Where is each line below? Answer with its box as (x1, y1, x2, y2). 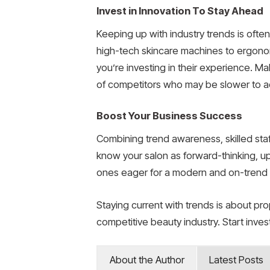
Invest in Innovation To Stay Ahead (96, 4, 263, 17)
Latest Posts (209, 254, 263, 266)
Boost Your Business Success (96, 109, 242, 122)
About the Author (110, 254, 184, 266)
